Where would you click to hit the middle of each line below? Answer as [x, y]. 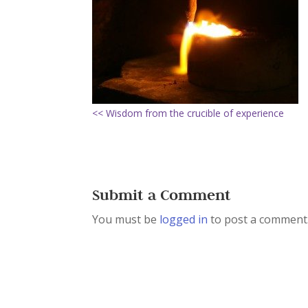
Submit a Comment [162, 195]
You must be [126, 219]
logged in [184, 219]
